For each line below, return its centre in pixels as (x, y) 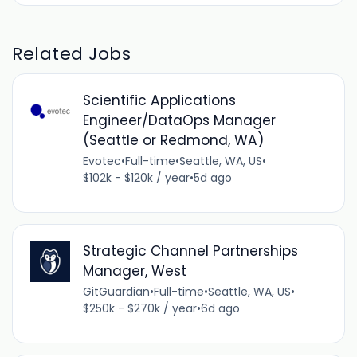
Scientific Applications (159, 101)
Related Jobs (72, 53)
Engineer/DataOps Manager (179, 121)
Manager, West (134, 271)
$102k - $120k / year (136, 178)
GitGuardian (116, 292)
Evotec (102, 161)
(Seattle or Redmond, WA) (173, 141)
